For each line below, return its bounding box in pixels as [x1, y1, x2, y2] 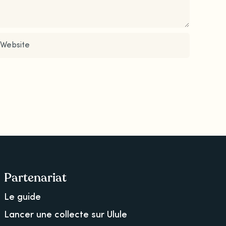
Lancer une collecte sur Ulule [4, 210, 127, 220]
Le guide [4, 193, 41, 202]
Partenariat [4, 169, 67, 187]
